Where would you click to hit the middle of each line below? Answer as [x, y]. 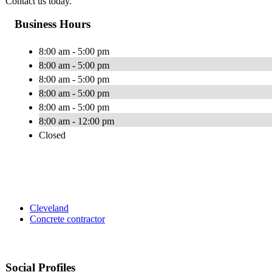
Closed [52, 135]
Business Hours [53, 24]
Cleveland [49, 208]
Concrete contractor [67, 219]
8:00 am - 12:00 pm [76, 121]
